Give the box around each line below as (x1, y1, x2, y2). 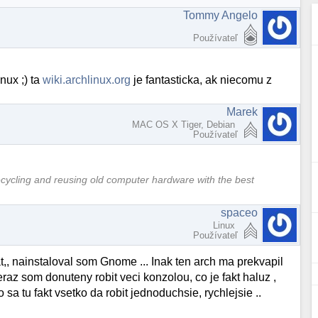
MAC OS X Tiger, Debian (132, 119, 238, 130)
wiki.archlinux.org (43, 73, 131, 86)
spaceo (221, 207, 258, 219)
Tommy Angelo (183, 9, 258, 22)
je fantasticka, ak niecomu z (131, 73, 273, 86)
